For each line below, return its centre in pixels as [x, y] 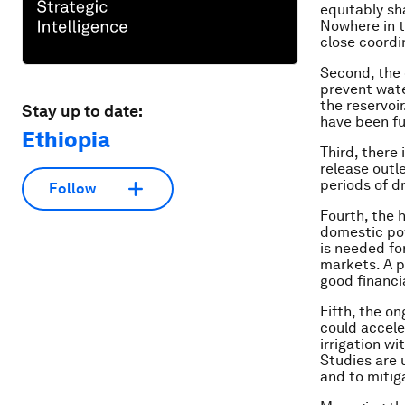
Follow [72, 189]
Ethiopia [66, 139]
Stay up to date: [82, 110]
